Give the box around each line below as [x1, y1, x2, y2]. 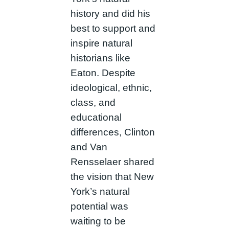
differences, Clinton [70, 127, 155, 138]
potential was [70, 201, 128, 212]
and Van [70, 142, 107, 153]
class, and [70, 97, 116, 108]
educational [70, 112, 122, 123]
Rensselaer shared [70, 156, 154, 168]
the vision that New [70, 171, 154, 182]
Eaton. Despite [70, 67, 135, 79]
